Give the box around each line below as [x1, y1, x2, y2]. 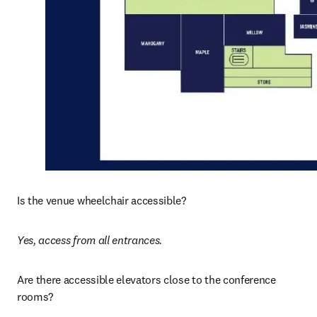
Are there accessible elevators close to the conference [17, 272, 276, 287]
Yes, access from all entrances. [17, 233, 165, 248]
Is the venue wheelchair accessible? [17, 193, 189, 208]
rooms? [17, 289, 54, 304]
